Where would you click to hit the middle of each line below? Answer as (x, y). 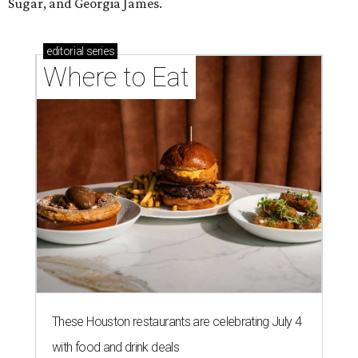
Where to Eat (116, 78)
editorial (65, 52)
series (99, 52)
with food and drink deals (115, 348)
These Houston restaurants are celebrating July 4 (177, 322)
